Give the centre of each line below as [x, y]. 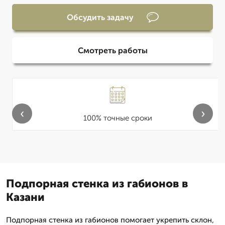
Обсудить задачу [100, 17]
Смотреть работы [113, 50]
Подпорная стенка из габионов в [97, 184]
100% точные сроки [118, 118]
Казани [25, 197]
